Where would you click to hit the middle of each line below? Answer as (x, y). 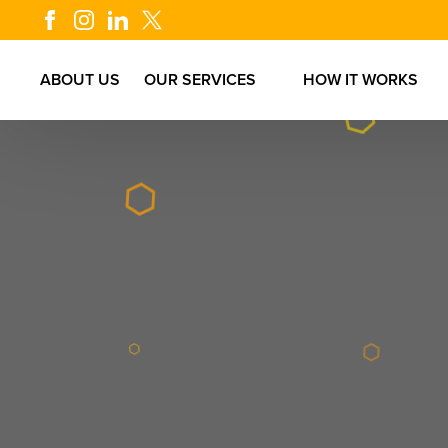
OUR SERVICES (199, 80)
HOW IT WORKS (361, 80)
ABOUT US (80, 80)
